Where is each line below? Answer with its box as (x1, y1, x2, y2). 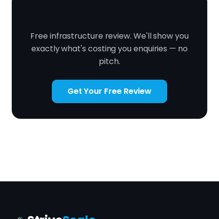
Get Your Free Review (67, 86, 152, 97)
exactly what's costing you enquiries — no (31, 43, 188, 54)
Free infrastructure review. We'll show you (30, 30, 189, 42)
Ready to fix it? (67, 8, 152, 24)
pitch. (99, 56, 120, 67)
